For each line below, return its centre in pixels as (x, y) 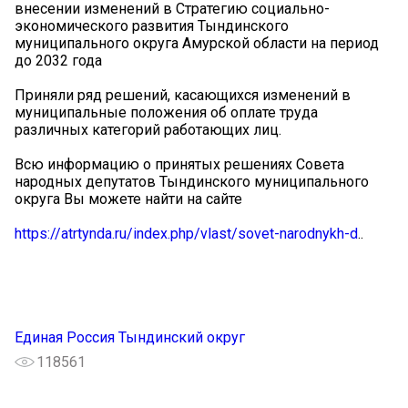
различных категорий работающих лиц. (148, 129)
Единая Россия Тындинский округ (130, 337)
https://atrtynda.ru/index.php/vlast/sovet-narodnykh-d (186, 233)
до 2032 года (58, 60)
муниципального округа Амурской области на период (197, 43)
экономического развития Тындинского (152, 25)
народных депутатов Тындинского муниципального (192, 181)
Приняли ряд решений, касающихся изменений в (183, 95)
